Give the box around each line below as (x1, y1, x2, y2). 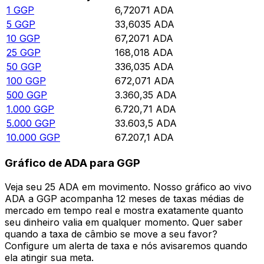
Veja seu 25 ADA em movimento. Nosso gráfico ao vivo (5, 180, 252, 193)
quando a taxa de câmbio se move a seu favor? (5, 227, 217, 240)
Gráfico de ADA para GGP (5, 156, 140, 170)
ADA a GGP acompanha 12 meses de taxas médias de (5, 192, 244, 204)
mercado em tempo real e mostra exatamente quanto (5, 204, 243, 216)
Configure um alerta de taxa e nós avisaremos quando (5, 239, 247, 252)
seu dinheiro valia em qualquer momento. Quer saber (5, 216, 243, 228)
